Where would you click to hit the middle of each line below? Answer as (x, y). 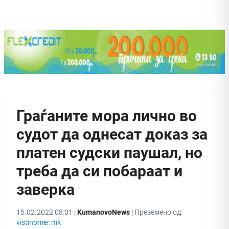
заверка (45, 189)
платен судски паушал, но (109, 152)
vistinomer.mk (39, 222)
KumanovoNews (104, 212)
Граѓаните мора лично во (107, 116)
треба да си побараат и (99, 171)
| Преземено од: (156, 212)
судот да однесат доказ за (112, 134)
